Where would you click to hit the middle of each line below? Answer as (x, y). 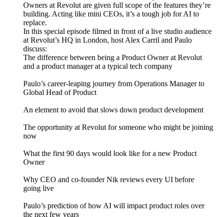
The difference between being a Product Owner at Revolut (113, 58)
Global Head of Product (60, 93)
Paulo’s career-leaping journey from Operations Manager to (114, 84)
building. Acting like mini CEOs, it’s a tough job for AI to (111, 14)
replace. (35, 23)
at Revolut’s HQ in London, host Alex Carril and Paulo (108, 40)
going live (39, 188)
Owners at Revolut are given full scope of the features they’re (117, 5)
